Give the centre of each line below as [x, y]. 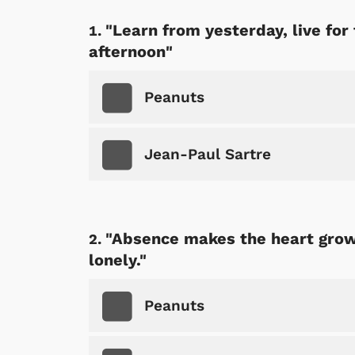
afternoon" [131, 52]
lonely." [118, 260]
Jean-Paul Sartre [208, 155]
